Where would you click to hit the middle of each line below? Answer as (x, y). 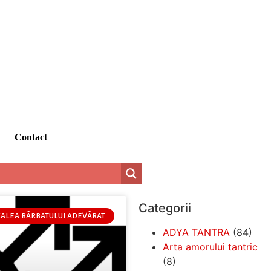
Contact (31, 137)
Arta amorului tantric (210, 247)
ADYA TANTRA (196, 232)
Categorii (165, 208)
